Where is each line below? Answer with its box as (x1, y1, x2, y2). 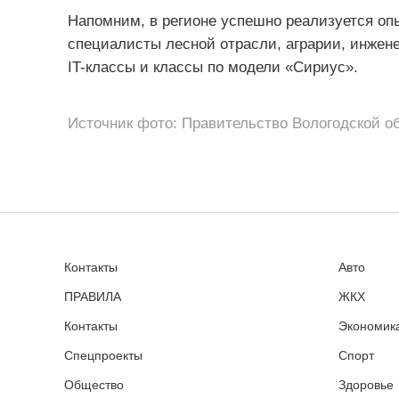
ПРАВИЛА (63, 289, 121, 304)
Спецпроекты (63, 347, 142, 362)
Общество (63, 377, 124, 392)
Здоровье (338, 377, 394, 392)
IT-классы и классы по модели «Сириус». (67, 58, 358, 76)
